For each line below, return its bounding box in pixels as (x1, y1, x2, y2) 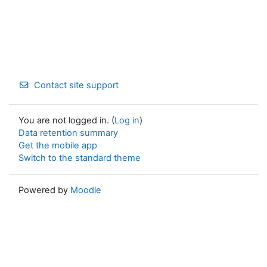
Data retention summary (18, 128, 118, 138)
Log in (114, 115, 139, 126)
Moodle (70, 185, 101, 195)
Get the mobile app (18, 140, 97, 151)
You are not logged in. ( (18, 115, 114, 126)
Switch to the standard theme (18, 153, 141, 163)
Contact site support (34, 80, 119, 91)
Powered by (18, 185, 70, 195)
